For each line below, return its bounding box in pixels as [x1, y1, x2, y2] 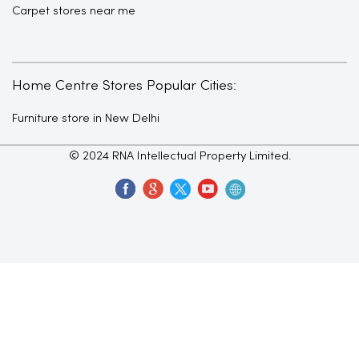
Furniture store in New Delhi [12, 112, 159, 124]
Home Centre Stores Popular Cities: [12, 79, 236, 93]
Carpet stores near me [12, 5, 135, 17]
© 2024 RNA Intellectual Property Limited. [68, 150, 291, 162]
